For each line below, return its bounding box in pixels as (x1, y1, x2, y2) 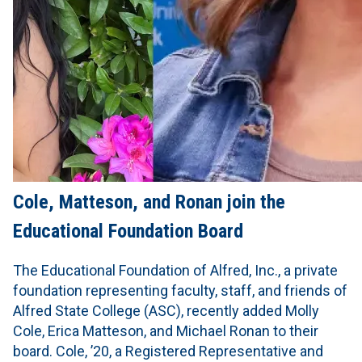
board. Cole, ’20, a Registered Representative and (13, 343, 323, 360)
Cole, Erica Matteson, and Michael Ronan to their (13, 322, 318, 340)
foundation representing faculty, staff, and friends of (13, 282, 347, 300)
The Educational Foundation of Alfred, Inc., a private (13, 262, 338, 280)
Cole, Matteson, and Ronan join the (13, 191, 285, 214)
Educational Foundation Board (13, 220, 243, 243)
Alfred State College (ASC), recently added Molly (13, 302, 319, 320)
